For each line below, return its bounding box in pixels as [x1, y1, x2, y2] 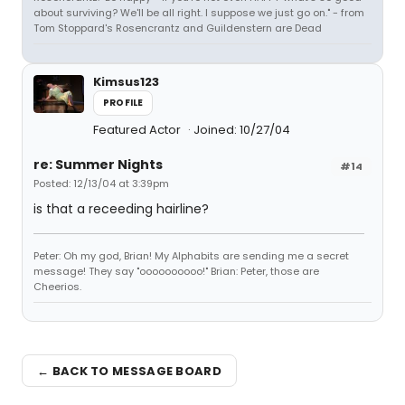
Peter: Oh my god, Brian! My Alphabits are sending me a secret [33, 249, 349, 264]
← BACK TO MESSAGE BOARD [37, 362, 221, 380]
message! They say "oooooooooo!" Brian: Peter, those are [33, 264, 319, 279]
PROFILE [103, 96, 144, 110]
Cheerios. [33, 279, 81, 295]
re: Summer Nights [33, 155, 163, 174]
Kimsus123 [93, 73, 159, 91]
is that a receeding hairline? [33, 200, 209, 219]
